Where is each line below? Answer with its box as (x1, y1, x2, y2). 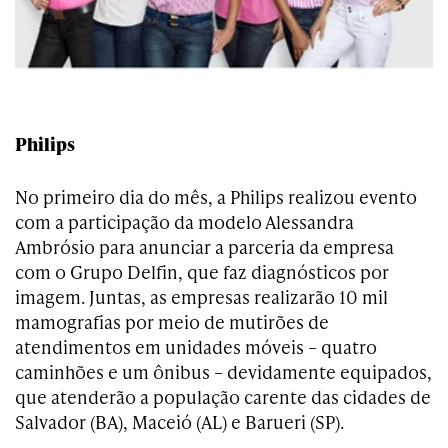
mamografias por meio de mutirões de (15, 308, 329, 334)
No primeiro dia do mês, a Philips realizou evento (15, 183, 417, 209)
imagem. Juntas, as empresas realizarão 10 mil (15, 283, 388, 309)
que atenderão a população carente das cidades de (15, 383, 431, 409)
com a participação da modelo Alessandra (15, 208, 354, 234)
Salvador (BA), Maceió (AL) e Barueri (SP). (15, 408, 344, 434)
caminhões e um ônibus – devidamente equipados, (15, 358, 432, 384)
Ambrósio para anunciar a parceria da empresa (15, 233, 394, 259)
